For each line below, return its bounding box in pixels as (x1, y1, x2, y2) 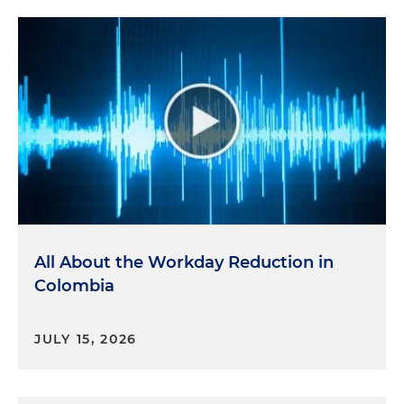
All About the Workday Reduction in (34, 252, 334, 272)
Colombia (34, 275, 115, 296)
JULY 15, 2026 (34, 330, 138, 347)
